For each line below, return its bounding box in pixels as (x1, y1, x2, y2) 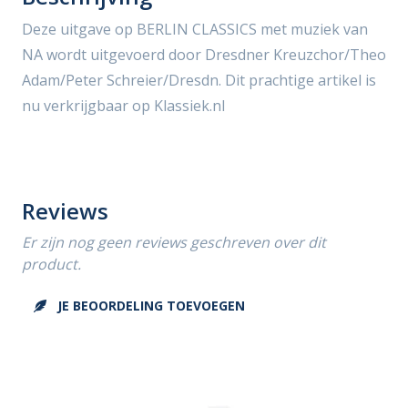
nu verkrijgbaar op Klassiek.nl (22, 96, 225, 116)
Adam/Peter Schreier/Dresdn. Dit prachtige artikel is (22, 70, 376, 90)
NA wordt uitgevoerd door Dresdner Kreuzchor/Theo (22, 45, 386, 65)
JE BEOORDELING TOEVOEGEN (54, 297, 245, 314)
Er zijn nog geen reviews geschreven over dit (22, 232, 326, 252)
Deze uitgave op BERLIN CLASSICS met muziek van (22, 19, 368, 39)
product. (22, 254, 81, 274)
